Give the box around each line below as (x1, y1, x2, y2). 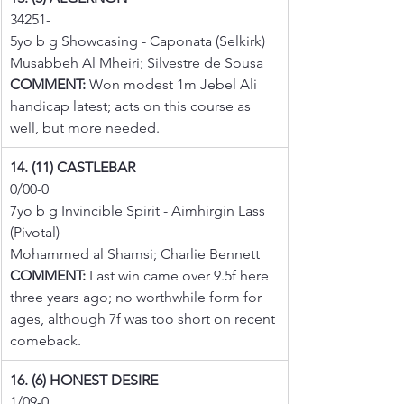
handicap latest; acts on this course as (10, 96, 254, 115)
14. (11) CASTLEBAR (10, 158, 135, 176)
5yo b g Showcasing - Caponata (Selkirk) (10, 32, 265, 50)
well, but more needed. (10, 118, 160, 136)
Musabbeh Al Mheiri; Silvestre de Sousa (10, 53, 263, 71)
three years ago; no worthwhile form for (10, 288, 265, 306)
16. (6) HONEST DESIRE (10, 371, 158, 389)
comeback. (10, 331, 81, 349)
